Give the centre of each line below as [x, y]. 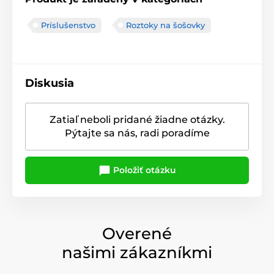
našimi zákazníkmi [137, 252]
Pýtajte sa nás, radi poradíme [137, 133]
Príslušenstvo [68, 25]
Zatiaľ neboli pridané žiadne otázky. [137, 119]
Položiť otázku [143, 170]
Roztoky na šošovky [165, 25]
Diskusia [50, 83]
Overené [137, 233]
